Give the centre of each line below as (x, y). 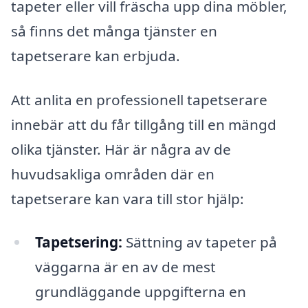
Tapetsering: (78, 242)
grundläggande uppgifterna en (140, 292)
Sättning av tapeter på (199, 242)
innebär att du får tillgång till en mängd (144, 124)
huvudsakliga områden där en (113, 174)
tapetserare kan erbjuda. (96, 56)
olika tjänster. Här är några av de (121, 149)
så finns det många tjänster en (114, 31)
